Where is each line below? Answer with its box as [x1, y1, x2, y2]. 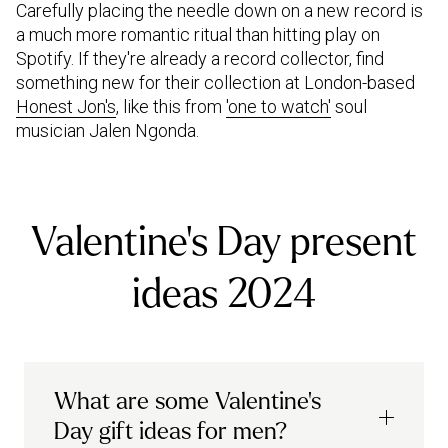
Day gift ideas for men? [54, 418, 288, 444]
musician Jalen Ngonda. [16, 119, 199, 141]
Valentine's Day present [31, 220, 417, 263]
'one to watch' [226, 95, 331, 117]
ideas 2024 [132, 272, 316, 315]
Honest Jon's [16, 95, 116, 117]
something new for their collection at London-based [16, 71, 415, 93]
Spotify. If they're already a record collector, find [16, 47, 384, 69]
